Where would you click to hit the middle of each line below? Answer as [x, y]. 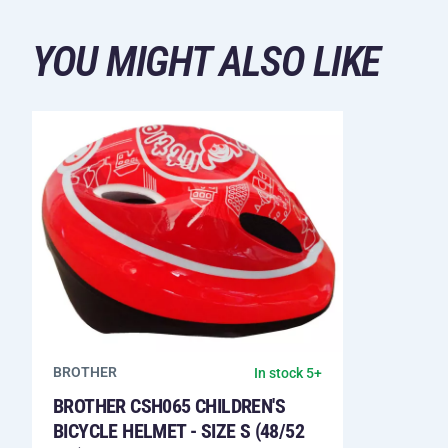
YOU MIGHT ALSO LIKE [206, 61]
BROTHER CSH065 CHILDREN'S [169, 405]
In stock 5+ [288, 372]
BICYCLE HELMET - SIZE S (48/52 [178, 430]
